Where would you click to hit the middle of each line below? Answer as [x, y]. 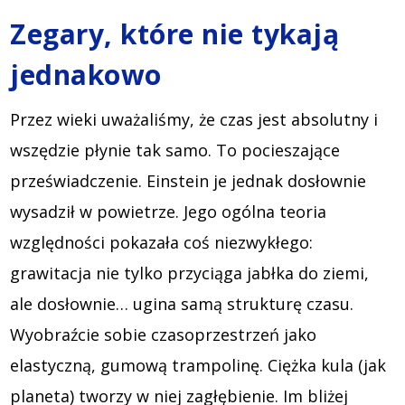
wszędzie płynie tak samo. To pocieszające [175, 150]
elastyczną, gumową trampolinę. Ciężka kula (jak [198, 365]
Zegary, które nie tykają [175, 33]
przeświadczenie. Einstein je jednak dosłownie [188, 180]
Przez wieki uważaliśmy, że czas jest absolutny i [194, 119]
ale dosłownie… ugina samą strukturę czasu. [182, 303]
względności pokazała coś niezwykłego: [162, 242]
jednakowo [86, 74]
